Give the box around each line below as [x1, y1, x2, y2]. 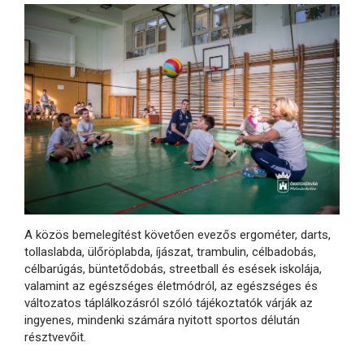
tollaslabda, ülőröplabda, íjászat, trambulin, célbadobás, [24, 244, 316, 259]
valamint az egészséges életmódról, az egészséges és [24, 278, 318, 293]
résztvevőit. [24, 329, 86, 344]
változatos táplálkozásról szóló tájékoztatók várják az [24, 295, 313, 310]
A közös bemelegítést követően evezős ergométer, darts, [24, 227, 331, 242]
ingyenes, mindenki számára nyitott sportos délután [24, 312, 300, 327]
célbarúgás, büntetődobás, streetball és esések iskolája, [24, 261, 322, 276]
